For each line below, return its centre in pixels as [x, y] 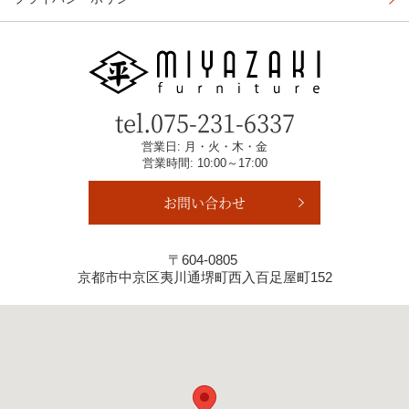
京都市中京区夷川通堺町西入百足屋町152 [204, 278]
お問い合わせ [204, 203]
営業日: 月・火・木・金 [204, 147]
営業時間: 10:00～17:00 [204, 163]
